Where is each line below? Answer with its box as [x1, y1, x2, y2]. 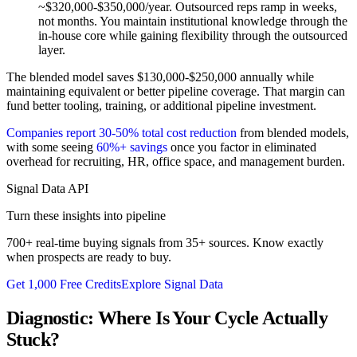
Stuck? [6, 328, 60, 350]
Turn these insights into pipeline [6, 208, 166, 222]
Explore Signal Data [121, 277, 223, 291]
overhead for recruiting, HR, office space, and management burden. [6, 154, 345, 168]
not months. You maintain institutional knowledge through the [38, 14, 347, 28]
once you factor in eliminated [167, 139, 316, 154]
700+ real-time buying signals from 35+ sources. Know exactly [6, 235, 324, 249]
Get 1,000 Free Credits [6, 277, 121, 291]
